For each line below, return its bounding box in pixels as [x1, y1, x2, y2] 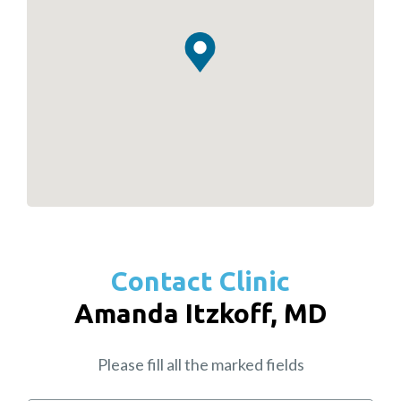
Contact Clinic [111, 266, 290, 297]
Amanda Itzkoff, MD [73, 298, 328, 329]
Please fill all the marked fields [97, 354, 304, 375]
